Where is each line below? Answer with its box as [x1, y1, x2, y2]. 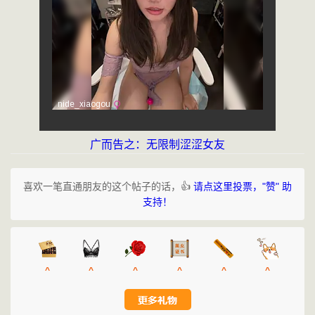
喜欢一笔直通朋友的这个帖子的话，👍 [23, 181, 193, 192]
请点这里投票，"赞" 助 [193, 181, 292, 192]
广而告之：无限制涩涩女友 [90, 139, 225, 150]
